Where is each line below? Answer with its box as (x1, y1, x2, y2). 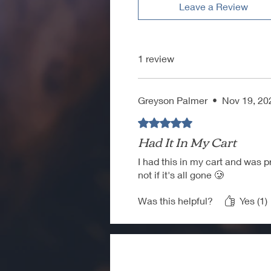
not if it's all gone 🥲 (138, 168, 224, 180)
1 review (138, 52, 174, 64)
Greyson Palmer (138, 94, 207, 106)
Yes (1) (240, 194, 267, 206)
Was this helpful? (138, 194, 213, 206)
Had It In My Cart (138, 129, 237, 152)
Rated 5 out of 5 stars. (137, 116, 230, 126)
